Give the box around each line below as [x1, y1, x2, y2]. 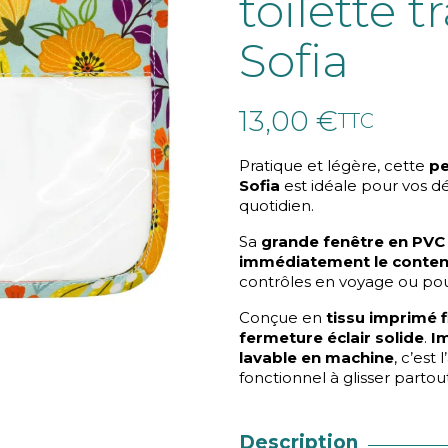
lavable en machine [239, 348, 394, 367]
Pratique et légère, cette [239, 156, 429, 175]
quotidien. [239, 196, 314, 215]
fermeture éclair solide [239, 328, 424, 347]
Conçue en [239, 308, 326, 327]
